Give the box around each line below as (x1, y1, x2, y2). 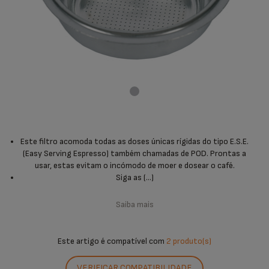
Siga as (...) (115, 172, 154, 183)
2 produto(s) (166, 236, 211, 247)
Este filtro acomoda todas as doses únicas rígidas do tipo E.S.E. (20, 136, 249, 147)
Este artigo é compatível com (58, 236, 166, 247)
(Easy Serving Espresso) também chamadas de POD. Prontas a (23, 148, 246, 159)
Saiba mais (115, 199, 154, 210)
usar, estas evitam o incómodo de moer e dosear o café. (34, 160, 235, 171)
